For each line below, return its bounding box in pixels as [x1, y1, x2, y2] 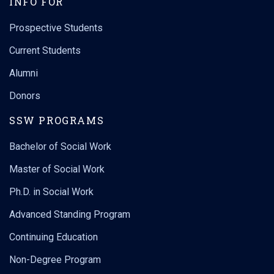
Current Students [9, 45, 81, 56]
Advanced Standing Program [9, 209, 130, 220]
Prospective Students [9, 22, 103, 34]
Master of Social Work [9, 163, 105, 175]
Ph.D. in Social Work [9, 186, 94, 198]
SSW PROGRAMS [9, 114, 105, 127]
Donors [9, 90, 40, 102]
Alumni [9, 67, 38, 79]
